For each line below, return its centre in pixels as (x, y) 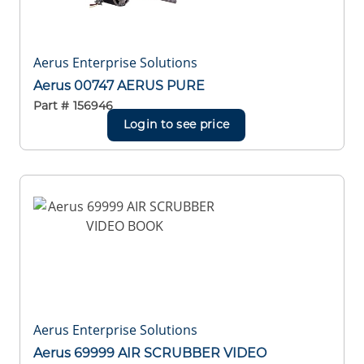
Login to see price (176, 125)
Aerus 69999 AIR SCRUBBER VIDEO (150, 353)
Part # (51, 106)
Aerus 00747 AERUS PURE (119, 85)
